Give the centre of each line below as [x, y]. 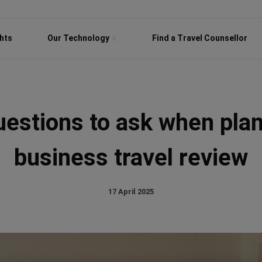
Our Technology [79, 38]
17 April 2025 [131, 191]
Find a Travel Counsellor [200, 38]
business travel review [131, 158]
